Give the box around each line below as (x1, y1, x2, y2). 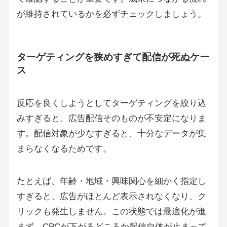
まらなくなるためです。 (16, 143, 111, 154)
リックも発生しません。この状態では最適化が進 (16, 207, 206, 217)
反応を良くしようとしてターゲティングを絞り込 (16, 98, 206, 108)
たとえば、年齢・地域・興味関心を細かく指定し (16, 176, 206, 186)
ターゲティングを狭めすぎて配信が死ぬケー (16, 51, 209, 62)
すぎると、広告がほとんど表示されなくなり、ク (16, 192, 206, 202)
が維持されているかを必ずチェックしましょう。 (16, 9, 206, 19)
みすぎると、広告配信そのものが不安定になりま (16, 113, 206, 123)
